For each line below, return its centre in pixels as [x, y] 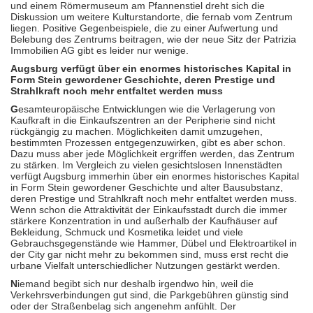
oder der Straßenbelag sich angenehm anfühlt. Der [123, 306]
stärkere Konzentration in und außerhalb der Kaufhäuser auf [144, 221]
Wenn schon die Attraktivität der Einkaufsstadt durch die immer [149, 210]
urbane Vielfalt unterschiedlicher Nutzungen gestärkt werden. [145, 265]
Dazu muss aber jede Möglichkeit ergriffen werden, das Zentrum [153, 154]
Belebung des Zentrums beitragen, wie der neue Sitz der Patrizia [153, 39]
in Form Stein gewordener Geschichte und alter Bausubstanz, [147, 187]
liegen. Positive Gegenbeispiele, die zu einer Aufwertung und [144, 28]
